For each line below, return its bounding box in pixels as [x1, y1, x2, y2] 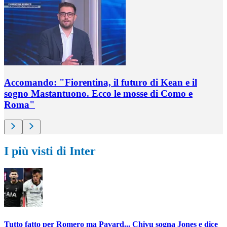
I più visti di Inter [4, 144, 96, 158]
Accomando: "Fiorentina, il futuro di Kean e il [4, 77, 197, 88]
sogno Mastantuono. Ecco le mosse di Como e [4, 88, 193, 99]
